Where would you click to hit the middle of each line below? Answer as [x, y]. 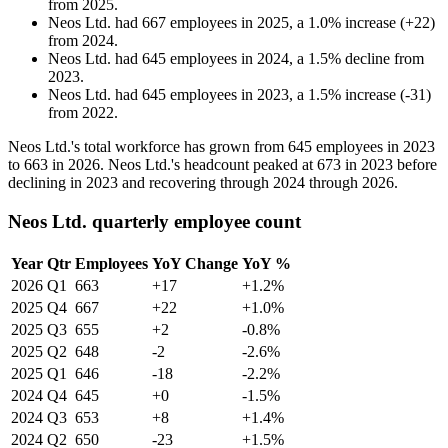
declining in [47, 183]
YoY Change [195, 263]
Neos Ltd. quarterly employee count [154, 221]
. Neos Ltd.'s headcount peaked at [208, 165]
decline [367, 59]
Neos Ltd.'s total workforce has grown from [148, 147]
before [415, 165]
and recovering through [195, 183]
